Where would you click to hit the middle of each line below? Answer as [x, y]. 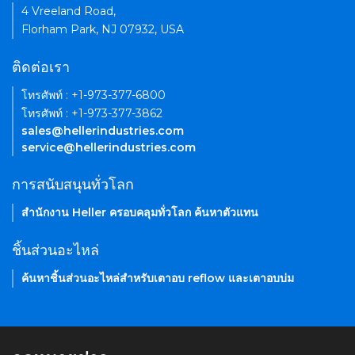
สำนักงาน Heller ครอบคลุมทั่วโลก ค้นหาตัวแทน [140, 213]
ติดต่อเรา [41, 68]
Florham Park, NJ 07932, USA [103, 30]
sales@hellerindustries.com [103, 131]
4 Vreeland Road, [69, 11]
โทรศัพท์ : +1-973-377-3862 [92, 114]
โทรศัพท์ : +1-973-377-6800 [94, 95]
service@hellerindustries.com [109, 148]
